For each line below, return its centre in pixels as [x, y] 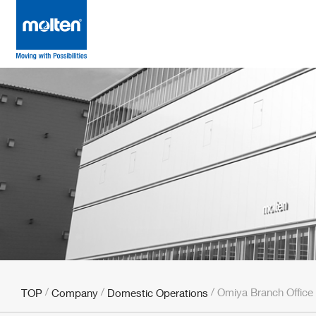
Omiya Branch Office [265, 292]
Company [75, 293]
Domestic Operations [158, 293]
